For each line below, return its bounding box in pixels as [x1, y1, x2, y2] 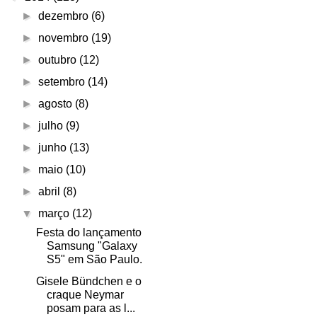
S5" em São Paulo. [46, 253, 142, 266]
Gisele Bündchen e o [35, 275, 142, 288]
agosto [38, 98, 76, 110]
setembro [38, 76, 88, 88]
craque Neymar [46, 289, 124, 301]
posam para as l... [46, 302, 135, 315]
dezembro [38, 10, 92, 23]
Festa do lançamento [35, 226, 142, 239]
